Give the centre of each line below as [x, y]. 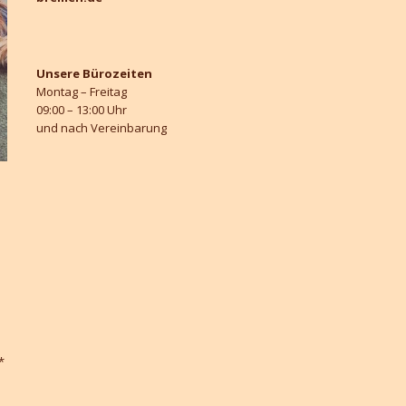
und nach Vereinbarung [101, 128]
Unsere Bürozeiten [94, 73]
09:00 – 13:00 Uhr [82, 110]
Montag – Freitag [82, 92]
